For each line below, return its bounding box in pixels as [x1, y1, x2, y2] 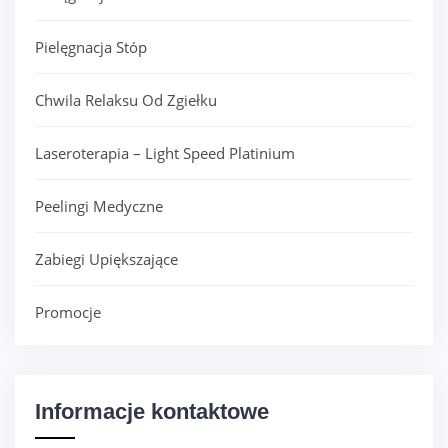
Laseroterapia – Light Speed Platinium [35, 142, 295, 163]
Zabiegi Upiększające [35, 248, 178, 269]
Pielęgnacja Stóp [35, 36, 147, 57]
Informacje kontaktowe [35, 398, 269, 424]
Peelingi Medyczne [35, 195, 163, 216]
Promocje [35, 301, 101, 322]
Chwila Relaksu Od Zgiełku [35, 89, 217, 110]
